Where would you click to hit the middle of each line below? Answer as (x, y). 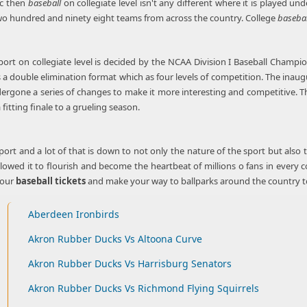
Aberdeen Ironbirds (73, 214)
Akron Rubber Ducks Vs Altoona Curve (115, 239)
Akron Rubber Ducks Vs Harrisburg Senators (130, 263)
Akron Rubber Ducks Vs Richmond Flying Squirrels (143, 288)
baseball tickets (51, 181)
